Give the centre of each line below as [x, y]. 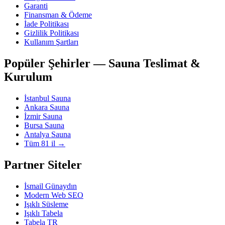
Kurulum [28, 77]
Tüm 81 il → [45, 144]
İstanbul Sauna [47, 98]
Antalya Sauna [47, 135]
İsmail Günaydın [50, 186]
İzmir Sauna [43, 117]
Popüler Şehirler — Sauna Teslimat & [102, 64]
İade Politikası [46, 24]
